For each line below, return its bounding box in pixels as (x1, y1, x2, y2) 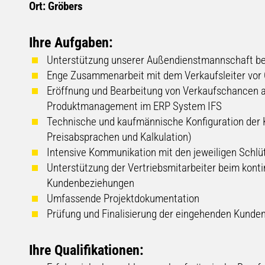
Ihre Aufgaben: (28, 34, 113, 51)
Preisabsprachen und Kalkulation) (46, 130, 192, 144)
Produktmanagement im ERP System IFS (46, 99, 222, 114)
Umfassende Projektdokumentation (46, 192, 199, 206)
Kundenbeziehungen (46, 176, 134, 190)
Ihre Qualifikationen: (28, 242, 144, 259)
